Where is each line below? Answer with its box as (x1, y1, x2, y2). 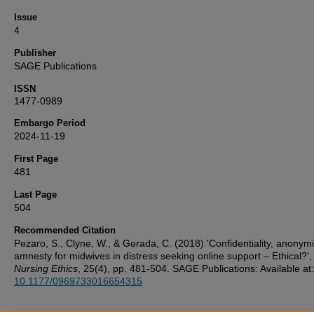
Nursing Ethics (14, 263, 78, 274)
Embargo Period (14, 118, 86, 128)
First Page (14, 153, 58, 164)
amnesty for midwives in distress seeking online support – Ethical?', (14, 250, 312, 261)
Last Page (14, 189, 57, 200)
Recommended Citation (14, 225, 116, 235)
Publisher (14, 48, 56, 58)
